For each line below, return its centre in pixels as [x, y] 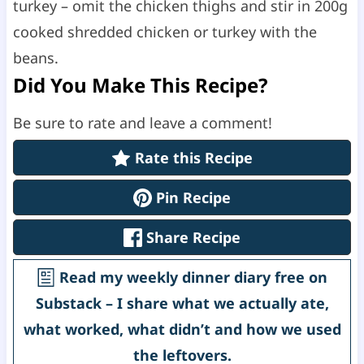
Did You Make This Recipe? [140, 84]
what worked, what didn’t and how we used [182, 329]
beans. [37, 57]
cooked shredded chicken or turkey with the [165, 31]
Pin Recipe [192, 197]
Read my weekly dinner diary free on [192, 277]
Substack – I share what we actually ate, [182, 303]
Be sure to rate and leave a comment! [147, 122]
